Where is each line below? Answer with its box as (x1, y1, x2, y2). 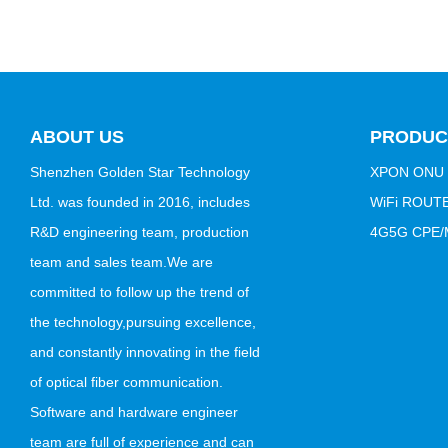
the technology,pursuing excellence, (30, 313, 256, 330)
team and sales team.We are (30, 253, 213, 270)
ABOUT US (30, 126, 124, 147)
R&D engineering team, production (30, 223, 249, 240)
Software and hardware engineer (30, 403, 238, 420)
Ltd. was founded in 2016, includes (30, 193, 250, 210)
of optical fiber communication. (30, 373, 223, 390)
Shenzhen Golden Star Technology (30, 163, 250, 180)
